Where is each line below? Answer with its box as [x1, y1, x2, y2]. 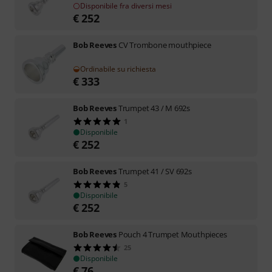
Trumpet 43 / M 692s [118, 102, 191, 114]
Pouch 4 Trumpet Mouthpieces [118, 228, 227, 240]
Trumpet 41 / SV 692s [118, 165, 192, 177]
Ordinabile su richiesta [80, 63, 156, 74]
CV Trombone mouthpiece [118, 39, 211, 50]
